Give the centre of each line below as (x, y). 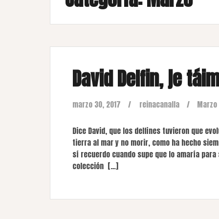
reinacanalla (159, 104)
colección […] (95, 166)
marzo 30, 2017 (97, 104)
